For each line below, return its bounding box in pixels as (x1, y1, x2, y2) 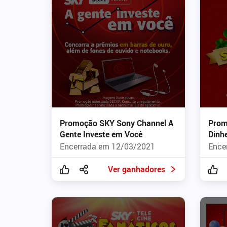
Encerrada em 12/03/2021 (60, 141, 155, 153)
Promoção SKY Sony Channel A (60, 118, 173, 129)
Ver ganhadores (107, 164, 165, 175)
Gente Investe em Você (60, 129, 142, 140)
